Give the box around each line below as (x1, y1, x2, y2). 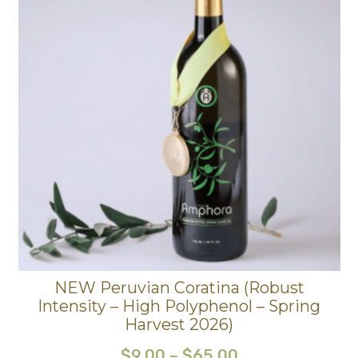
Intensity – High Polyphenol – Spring (38, 296, 320, 316)
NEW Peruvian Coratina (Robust (54, 278, 304, 298)
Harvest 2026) (125, 315, 233, 335)
